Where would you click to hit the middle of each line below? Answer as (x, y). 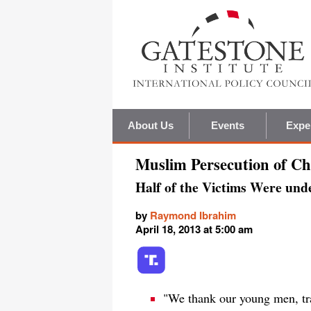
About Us (151, 126)
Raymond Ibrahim (193, 215)
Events (228, 126)
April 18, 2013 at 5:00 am (194, 229)
